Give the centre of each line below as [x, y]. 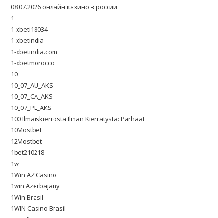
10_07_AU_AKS [32, 85]
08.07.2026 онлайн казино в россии [64, 7]
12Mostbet [27, 141]
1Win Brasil [27, 197]
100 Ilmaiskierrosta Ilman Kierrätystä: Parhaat [78, 119]
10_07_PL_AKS [31, 108]
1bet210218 [28, 152]
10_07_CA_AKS [32, 96]
